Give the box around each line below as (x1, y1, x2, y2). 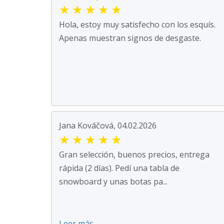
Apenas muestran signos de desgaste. (59, 32, 201, 43)
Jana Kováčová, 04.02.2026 (59, 119, 156, 131)
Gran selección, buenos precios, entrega (59, 148, 209, 160)
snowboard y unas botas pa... (59, 175, 167, 187)
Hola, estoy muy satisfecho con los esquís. (59, 18, 215, 30)
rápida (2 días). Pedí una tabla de (59, 162, 179, 173)
